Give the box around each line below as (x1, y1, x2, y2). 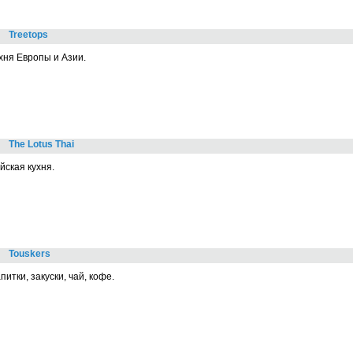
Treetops (9, 29, 48, 40)
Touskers (9, 248, 50, 259)
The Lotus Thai (9, 139, 74, 150)
